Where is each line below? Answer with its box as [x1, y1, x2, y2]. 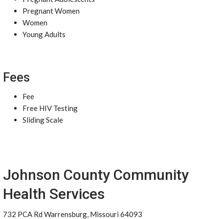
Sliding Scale [22, 115, 63, 124]
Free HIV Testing [22, 104, 78, 112]
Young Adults [22, 30, 66, 39]
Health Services [3, 185, 105, 202]
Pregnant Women [22, 6, 80, 15]
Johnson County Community [3, 166, 189, 183]
